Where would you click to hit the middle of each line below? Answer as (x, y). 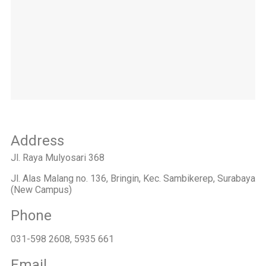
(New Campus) (41, 190)
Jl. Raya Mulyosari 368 (58, 158)
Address (37, 141)
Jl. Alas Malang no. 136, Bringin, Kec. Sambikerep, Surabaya (133, 179)
